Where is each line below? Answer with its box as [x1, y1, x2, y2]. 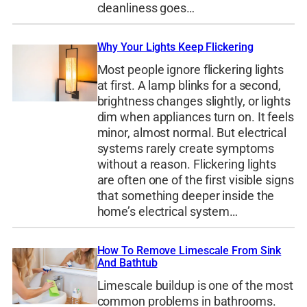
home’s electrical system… [97, 204, 238, 220]
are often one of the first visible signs [97, 173, 294, 188]
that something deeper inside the [97, 188, 275, 204]
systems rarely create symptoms [97, 141, 274, 157]
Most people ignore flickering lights [97, 62, 284, 78]
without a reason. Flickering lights [97, 157, 277, 173]
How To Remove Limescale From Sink [97, 243, 282, 257]
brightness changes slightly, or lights [97, 94, 291, 110]
